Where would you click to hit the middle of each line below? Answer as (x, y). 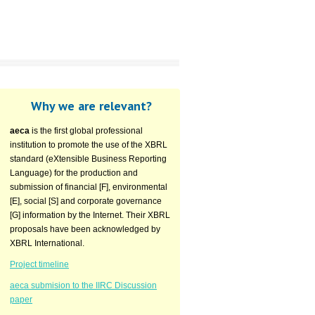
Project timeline (39, 264)
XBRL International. (47, 243)
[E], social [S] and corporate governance (86, 201)
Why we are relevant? (91, 106)
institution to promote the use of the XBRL (89, 145)
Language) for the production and (74, 173)
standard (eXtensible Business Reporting (88, 159)
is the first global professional (86, 131)
